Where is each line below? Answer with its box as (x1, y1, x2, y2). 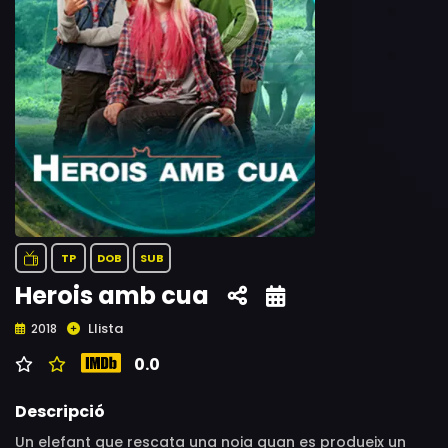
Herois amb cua (15, 279, 209, 312)
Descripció (15, 400, 105, 423)
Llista (88, 319, 123, 338)
